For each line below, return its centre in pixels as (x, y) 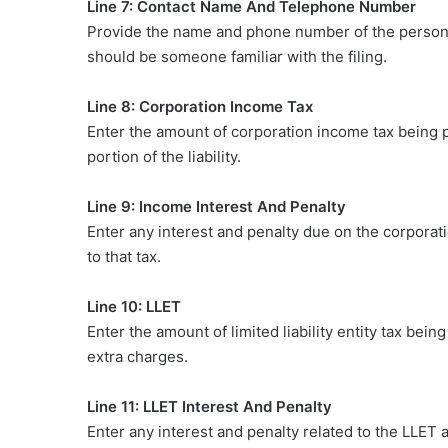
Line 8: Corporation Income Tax (200, 106)
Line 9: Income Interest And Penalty (216, 206)
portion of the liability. (164, 156)
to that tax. (124, 256)
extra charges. (137, 356)
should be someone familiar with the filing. (237, 56)
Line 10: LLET (134, 306)
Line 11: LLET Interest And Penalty (209, 406)
